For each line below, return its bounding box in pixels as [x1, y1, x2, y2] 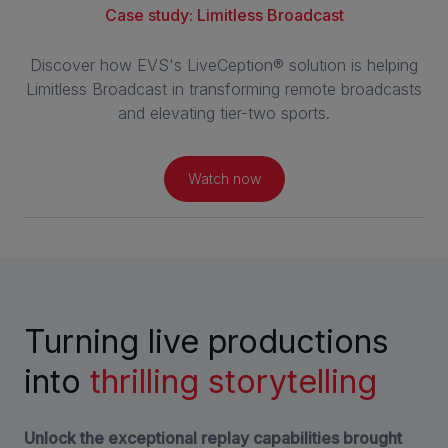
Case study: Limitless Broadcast [104, 4, 344, 25]
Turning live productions [24, 321, 389, 361]
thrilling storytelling [90, 361, 377, 401]
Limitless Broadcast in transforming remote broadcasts [26, 78, 422, 99]
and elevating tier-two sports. [118, 102, 330, 123]
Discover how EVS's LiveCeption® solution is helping [30, 54, 418, 75]
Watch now [187, 169, 261, 187]
